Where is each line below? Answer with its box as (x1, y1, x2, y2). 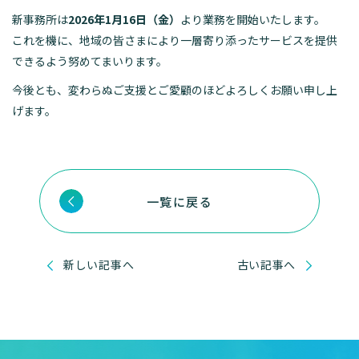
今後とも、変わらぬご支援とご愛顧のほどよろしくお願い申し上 (12, 82, 337, 98)
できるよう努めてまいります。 (12, 53, 167, 69)
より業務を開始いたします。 (180, 11, 325, 27)
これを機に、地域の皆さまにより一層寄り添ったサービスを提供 (12, 32, 337, 48)
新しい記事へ (63, 256, 135, 272)
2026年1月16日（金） (68, 11, 180, 27)
